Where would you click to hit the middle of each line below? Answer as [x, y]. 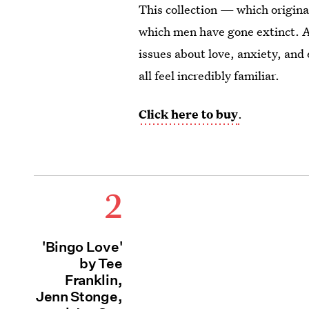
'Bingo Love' [82, 247]
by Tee [101, 264]
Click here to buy [189, 114]
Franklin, [93, 280]
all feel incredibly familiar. [209, 76]
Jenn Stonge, [79, 297]
